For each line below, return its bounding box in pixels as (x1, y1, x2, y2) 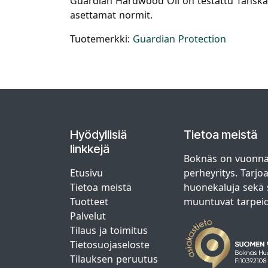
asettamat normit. (70, 9, 153, 21)
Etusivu (70, 167, 103, 179)
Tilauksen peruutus (70, 253, 158, 265)
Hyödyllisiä (70, 127, 127, 142)
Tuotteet (70, 196, 108, 208)
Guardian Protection (133, 33, 226, 45)
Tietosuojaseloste (70, 239, 153, 251)
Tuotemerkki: (70, 33, 133, 45)
